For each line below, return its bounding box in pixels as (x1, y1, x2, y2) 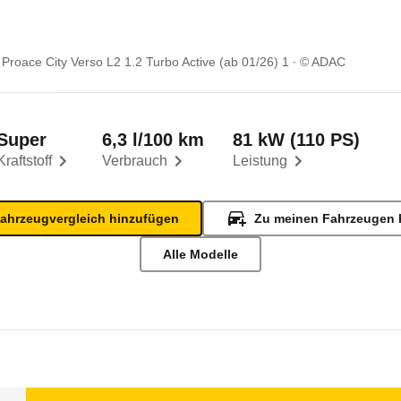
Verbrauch (102, 153, 167, 168)
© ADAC (300, 55, 346, 69)
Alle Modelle (163, 247, 238, 261)
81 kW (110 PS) (233, 130, 360, 149)
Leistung (233, 153, 287, 168)
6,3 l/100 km (102, 130, 204, 149)
